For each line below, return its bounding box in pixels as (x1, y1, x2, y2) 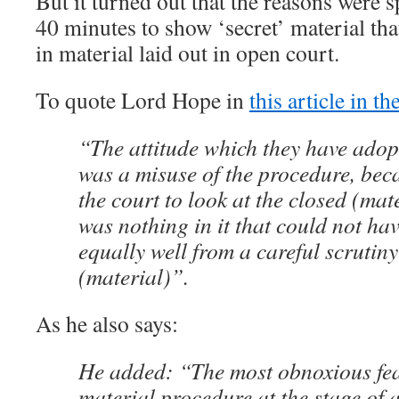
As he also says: (36, 308, 178, 338)
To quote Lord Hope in (36, 85, 249, 115)
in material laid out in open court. (36, 37, 339, 68)
